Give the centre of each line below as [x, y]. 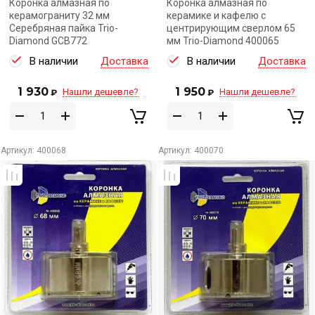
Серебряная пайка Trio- [64, 28]
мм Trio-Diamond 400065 [223, 41]
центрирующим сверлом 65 [231, 28]
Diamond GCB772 [48, 41]
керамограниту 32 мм [59, 15]
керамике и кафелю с [216, 15]
